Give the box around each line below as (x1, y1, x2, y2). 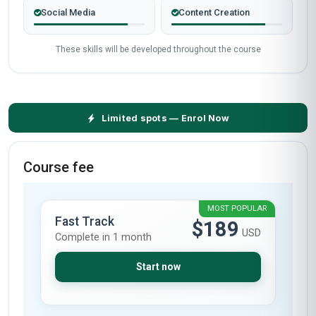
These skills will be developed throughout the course (55, 44, 261, 54)
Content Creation (178, 7, 250, 18)
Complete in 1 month (55, 231, 152, 243)
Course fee (23, 159, 94, 176)
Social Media (41, 7, 95, 18)
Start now (135, 261, 181, 272)
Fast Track (55, 214, 114, 229)
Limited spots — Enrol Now (99, 113, 229, 123)
